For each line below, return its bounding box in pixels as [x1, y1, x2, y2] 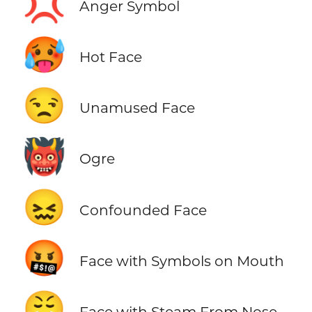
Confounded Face [79, 201, 207, 219]
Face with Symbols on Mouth [79, 251, 284, 270]
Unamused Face [79, 99, 195, 117]
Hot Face [79, 48, 142, 66]
